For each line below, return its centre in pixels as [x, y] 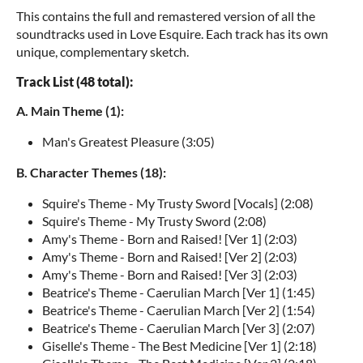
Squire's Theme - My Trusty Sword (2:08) [154, 221]
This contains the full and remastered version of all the [166, 16]
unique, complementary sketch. [102, 51]
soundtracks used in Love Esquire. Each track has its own [172, 34]
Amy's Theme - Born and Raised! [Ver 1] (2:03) [170, 239]
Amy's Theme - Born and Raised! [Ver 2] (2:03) [170, 256]
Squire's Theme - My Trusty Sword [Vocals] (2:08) [178, 203]
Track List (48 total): [75, 81]
